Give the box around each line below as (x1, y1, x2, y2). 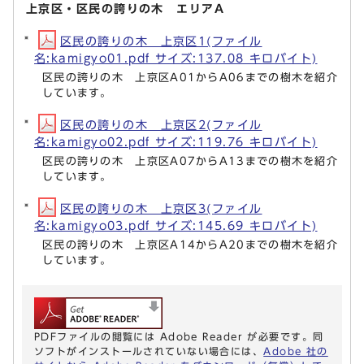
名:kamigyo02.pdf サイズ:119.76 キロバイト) (34, 136, 318, 149)
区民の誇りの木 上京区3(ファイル (60, 202, 262, 215)
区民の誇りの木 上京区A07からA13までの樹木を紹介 (42, 156, 338, 167)
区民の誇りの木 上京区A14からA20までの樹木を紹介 (42, 240, 338, 251)
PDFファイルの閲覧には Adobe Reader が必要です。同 (34, 331, 324, 342)
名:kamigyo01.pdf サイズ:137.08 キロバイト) (34, 52, 318, 65)
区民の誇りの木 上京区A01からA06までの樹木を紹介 (42, 72, 338, 84)
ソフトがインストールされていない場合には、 (34, 346, 264, 357)
